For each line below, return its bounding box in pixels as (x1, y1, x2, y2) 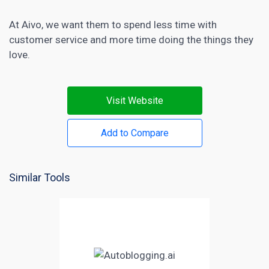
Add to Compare (100, 127, 169, 139)
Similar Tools (9, 171, 70, 184)
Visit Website (106, 94, 163, 106)
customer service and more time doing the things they (9, 33, 253, 46)
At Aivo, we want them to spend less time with (9, 18, 217, 31)
